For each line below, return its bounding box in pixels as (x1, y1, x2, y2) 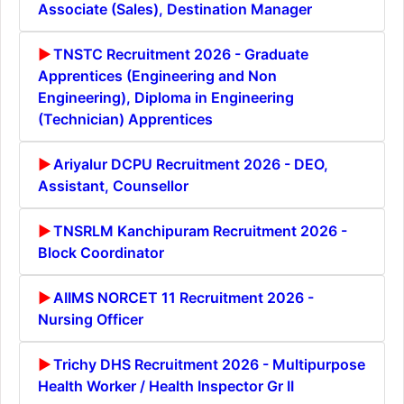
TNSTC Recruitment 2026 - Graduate (53, 44, 308, 63)
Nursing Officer (38, 309, 143, 328)
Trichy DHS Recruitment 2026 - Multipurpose (53, 354, 365, 373)
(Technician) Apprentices (38, 109, 213, 128)
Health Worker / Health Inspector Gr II (38, 376, 294, 395)
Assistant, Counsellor (38, 176, 188, 195)
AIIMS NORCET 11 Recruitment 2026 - (53, 288, 314, 307)
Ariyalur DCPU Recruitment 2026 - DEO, (53, 154, 328, 173)
